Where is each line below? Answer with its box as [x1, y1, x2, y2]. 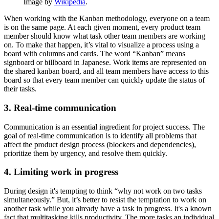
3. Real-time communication [4, 103, 116, 113]
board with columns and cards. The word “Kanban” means [4, 49, 185, 58]
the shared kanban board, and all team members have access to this [4, 67, 209, 76]
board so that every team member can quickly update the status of [4, 76, 205, 85]
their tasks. [4, 85, 37, 93]
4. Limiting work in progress [4, 167, 118, 177]
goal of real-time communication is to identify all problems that [4, 131, 197, 140]
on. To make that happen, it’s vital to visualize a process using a [4, 41, 199, 49]
